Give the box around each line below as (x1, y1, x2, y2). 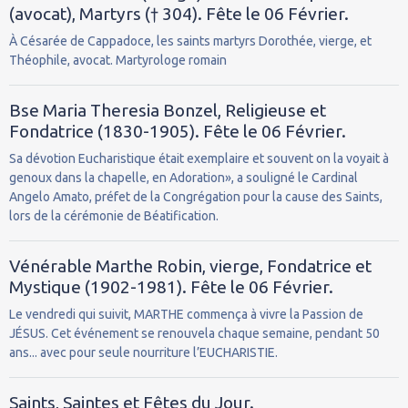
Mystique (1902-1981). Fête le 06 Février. (9, 276, 333, 297)
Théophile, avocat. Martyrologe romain (9, 52, 227, 67)
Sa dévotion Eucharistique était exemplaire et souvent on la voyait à (9, 150, 389, 166)
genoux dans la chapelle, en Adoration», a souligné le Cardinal (9, 169, 358, 185)
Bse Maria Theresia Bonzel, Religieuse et (9, 99, 326, 120)
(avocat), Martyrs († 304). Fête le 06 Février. (9, 3, 349, 24)
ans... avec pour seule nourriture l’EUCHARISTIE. (9, 344, 278, 360)
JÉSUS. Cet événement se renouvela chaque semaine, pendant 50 (9, 325, 380, 341)
